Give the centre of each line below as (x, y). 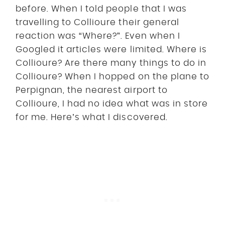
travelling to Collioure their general (97, 23)
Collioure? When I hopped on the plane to (113, 77)
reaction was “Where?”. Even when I (98, 36)
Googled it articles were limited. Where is (111, 50)
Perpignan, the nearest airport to (92, 90)
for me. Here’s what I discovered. (92, 118)
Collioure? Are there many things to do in (111, 63)
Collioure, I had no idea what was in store (112, 104)
